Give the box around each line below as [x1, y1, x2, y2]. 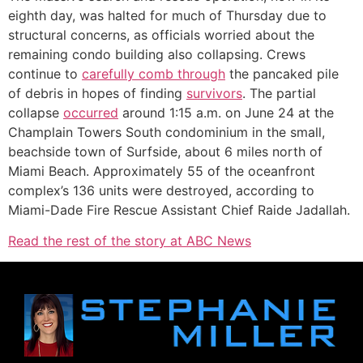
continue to [8, 65, 82, 82]
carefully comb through [82, 65, 225, 82]
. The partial [242, 84, 316, 101]
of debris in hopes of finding [8, 84, 186, 101]
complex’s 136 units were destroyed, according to [8, 181, 314, 199]
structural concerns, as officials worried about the [8, 26, 314, 43]
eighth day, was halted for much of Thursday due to [8, 6, 327, 23]
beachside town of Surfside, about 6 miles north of [8, 143, 322, 160]
